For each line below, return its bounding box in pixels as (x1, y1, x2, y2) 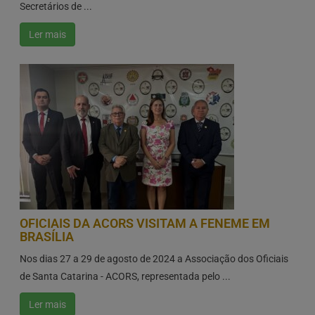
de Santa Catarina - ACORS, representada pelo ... (19, 271, 231, 283)
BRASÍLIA (19, 229, 74, 245)
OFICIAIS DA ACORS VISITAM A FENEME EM (19, 216, 270, 231)
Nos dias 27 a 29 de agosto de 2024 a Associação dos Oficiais (19, 253, 288, 265)
